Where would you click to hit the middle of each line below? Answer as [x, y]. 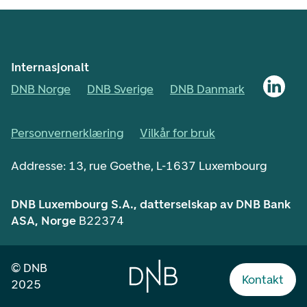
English [277, 276]
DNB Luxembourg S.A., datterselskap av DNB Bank [151, 204]
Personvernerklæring [67, 133]
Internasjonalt [50, 67]
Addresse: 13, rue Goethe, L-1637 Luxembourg [139, 166]
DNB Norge [41, 89]
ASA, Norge [44, 221]
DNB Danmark [207, 89]
